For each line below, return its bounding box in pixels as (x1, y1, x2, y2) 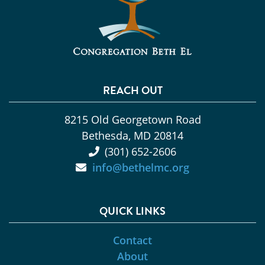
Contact (113, 232, 152, 247)
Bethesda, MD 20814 (82, 128, 183, 143)
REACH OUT (102, 82, 163, 98)
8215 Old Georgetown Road (64, 112, 201, 127)
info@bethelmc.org (92, 160, 189, 174)
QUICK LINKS (99, 202, 166, 219)
